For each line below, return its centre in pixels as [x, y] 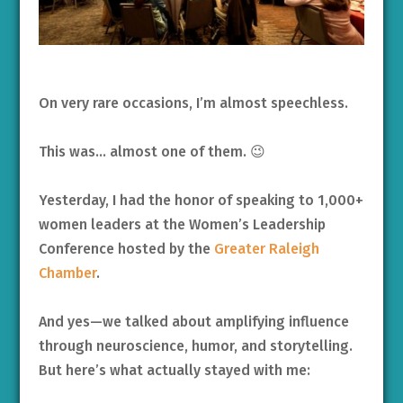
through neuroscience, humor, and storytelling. [195, 346]
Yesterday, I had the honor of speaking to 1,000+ [201, 201]
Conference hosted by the [126, 249]
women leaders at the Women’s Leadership [182, 225]
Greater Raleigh [266, 249]
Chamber [67, 273]
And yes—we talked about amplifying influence [193, 322]
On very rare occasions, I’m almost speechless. [193, 103]
